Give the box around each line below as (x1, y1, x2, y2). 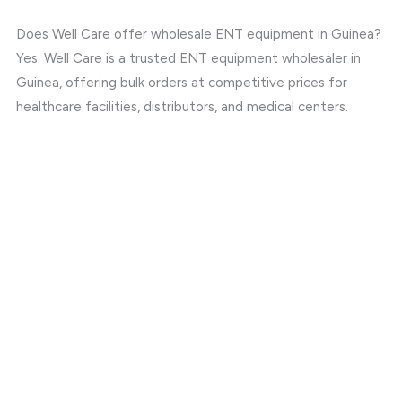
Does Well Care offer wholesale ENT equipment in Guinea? (16, 25, 382, 42)
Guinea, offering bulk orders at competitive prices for (16, 74, 348, 91)
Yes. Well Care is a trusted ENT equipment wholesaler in (16, 49, 362, 66)
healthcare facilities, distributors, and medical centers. (16, 98, 349, 115)
